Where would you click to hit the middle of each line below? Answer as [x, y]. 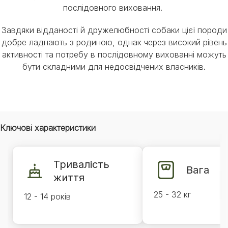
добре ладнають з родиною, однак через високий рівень [114, 42]
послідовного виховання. [114, 8]
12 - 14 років [47, 196]
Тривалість [81, 164]
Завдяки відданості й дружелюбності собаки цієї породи [114, 30]
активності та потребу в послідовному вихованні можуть [114, 54]
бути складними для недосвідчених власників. [114, 67]
